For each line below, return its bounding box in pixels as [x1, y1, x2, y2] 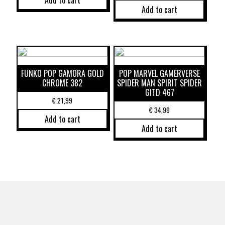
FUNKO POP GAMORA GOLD [21, 67, 104, 80]
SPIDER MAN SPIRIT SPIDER [117, 77, 202, 89]
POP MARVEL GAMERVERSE [119, 67, 200, 80]
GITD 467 [145, 86, 174, 99]
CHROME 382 [42, 77, 83, 89]
